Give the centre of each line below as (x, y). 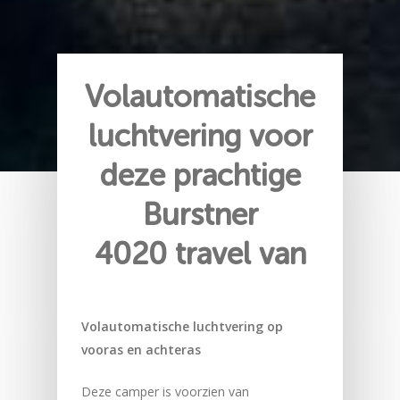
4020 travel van (200, 254)
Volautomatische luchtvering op (182, 326)
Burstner (200, 214)
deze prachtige (200, 175)
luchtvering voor (200, 136)
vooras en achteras (141, 349)
